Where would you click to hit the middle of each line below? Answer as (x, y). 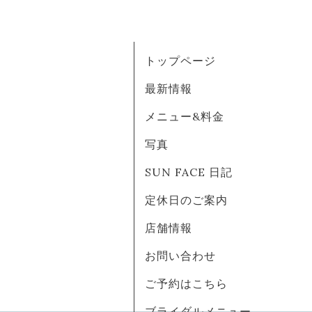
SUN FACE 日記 (189, 172)
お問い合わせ (180, 256)
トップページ (180, 61)
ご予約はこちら (186, 283)
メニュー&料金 (185, 116)
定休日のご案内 (186, 200)
